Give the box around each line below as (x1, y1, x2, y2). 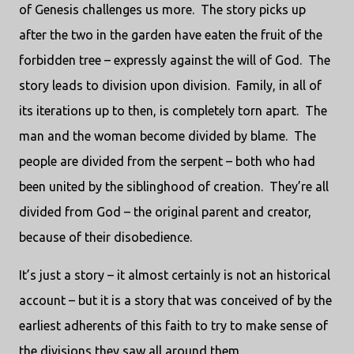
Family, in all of (236, 78, 322, 93)
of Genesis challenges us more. (19, 2, 194, 17)
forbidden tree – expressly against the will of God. (19, 53, 302, 68)
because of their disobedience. (19, 230, 192, 245)
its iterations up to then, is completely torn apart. (19, 104, 299, 119)
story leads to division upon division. (19, 78, 230, 93)
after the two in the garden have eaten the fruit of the (19, 28, 322, 43)
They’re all (269, 179, 329, 194)
